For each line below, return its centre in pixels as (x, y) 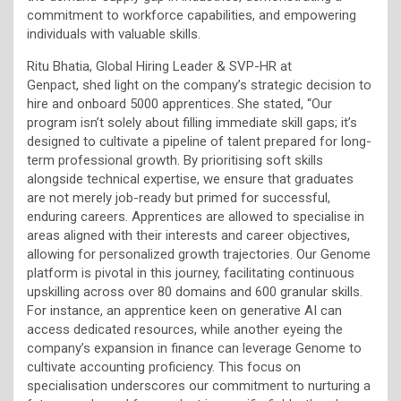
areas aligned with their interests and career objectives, (188, 235)
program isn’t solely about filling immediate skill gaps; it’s (192, 122)
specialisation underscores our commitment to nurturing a (199, 385)
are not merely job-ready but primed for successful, (179, 197)
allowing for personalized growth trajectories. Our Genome (199, 254)
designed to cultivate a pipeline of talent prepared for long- (199, 141)
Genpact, (53, 85)
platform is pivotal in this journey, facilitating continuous (191, 273)
